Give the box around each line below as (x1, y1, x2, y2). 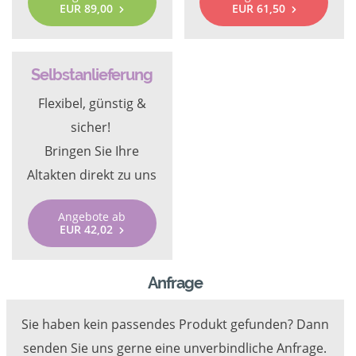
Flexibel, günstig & (37, 95, 146, 113)
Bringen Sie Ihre (44, 142, 140, 161)
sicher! (70, 118, 114, 137)
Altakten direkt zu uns (27, 166, 157, 184)
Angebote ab (58, 209, 126, 225)
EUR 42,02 (60, 222, 114, 238)
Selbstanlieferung (31, 65, 153, 85)
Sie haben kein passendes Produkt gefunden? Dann (21, 315, 329, 334)
